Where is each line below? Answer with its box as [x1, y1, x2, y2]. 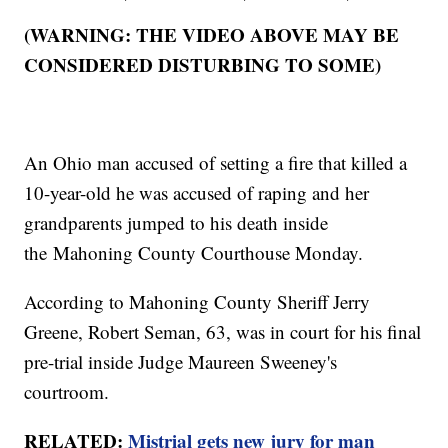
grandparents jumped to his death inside [24, 210, 329, 236]
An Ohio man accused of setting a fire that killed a [24, 150, 408, 176]
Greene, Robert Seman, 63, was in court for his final [24, 319, 422, 345]
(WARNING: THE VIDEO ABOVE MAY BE [24, 21, 400, 49]
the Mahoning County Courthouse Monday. [24, 240, 364, 266]
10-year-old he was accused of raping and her [24, 180, 370, 206]
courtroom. [24, 379, 116, 405]
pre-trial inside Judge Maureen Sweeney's [24, 349, 338, 375]
